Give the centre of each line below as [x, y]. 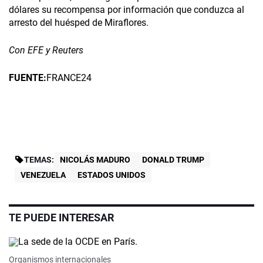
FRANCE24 [69, 78]
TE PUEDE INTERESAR [61, 218]
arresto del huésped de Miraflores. [79, 23]
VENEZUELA [43, 175]
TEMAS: [39, 160]
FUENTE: [28, 78]
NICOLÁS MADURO [95, 160]
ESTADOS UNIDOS [112, 175]
